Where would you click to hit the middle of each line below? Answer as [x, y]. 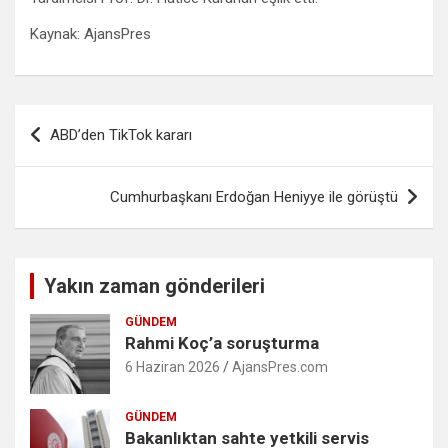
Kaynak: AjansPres [90, 34]
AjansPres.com [280, 367]
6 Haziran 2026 [172, 367]
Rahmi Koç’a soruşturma [222, 343]
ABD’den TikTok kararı [121, 135]
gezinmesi [72, 152]
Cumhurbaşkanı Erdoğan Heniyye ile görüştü [254, 197]
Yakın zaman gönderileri [154, 286]
